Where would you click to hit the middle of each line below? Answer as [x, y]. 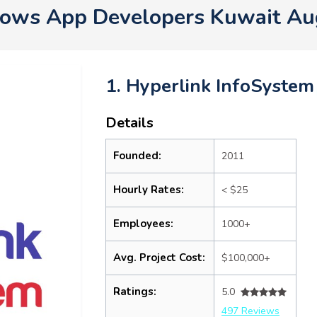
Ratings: [135, 292]
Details [129, 123]
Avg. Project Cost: [159, 258]
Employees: [143, 224]
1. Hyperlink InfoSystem [210, 86]
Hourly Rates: [149, 190]
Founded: [137, 156]
